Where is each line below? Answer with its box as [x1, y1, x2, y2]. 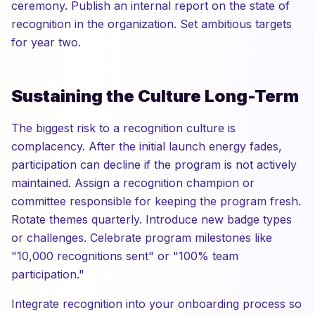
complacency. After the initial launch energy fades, [11, 139, 282, 153]
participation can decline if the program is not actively [11, 157, 297, 172]
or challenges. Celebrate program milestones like [11, 231, 272, 245]
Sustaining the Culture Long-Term [11, 86, 299, 106]
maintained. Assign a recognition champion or [11, 176, 255, 190]
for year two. [11, 35, 81, 49]
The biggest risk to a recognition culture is [11, 121, 236, 135]
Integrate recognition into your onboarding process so [11, 297, 302, 311]
